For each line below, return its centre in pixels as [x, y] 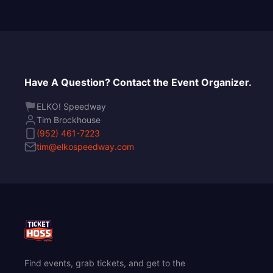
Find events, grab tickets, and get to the [105, 263]
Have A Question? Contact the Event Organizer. [138, 82]
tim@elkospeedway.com [85, 146]
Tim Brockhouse [69, 119]
